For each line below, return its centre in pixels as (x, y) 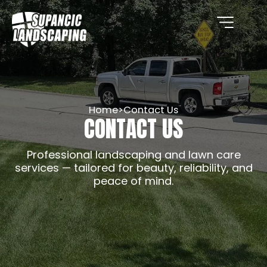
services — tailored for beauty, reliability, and (133, 167)
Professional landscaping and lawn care (133, 154)
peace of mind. (133, 181)
